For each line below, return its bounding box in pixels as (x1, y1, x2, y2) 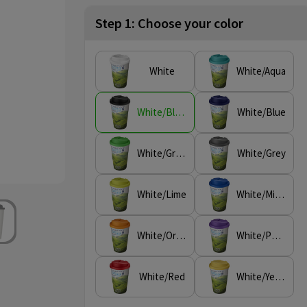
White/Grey (236, 147, 286, 160)
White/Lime (137, 188, 187, 201)
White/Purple (271, 229, 281, 242)
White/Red (138, 270, 185, 283)
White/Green (175, 147, 185, 160)
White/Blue (236, 106, 286, 119)
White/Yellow (274, 270, 284, 283)
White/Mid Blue (274, 188, 284, 201)
